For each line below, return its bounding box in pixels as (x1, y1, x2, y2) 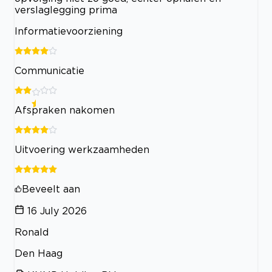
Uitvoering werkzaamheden (15, 144, 149, 155)
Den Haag (15, 248, 63, 259)
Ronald (15, 226, 49, 237)
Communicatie (15, 65, 84, 76)
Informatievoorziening (15, 25, 123, 36)
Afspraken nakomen (15, 104, 115, 115)
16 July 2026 (27, 205, 87, 216)
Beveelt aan (22, 183, 80, 194)
